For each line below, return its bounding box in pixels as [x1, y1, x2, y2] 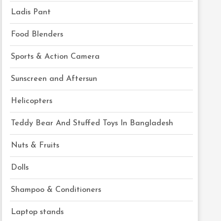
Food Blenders [11, 31, 64, 38]
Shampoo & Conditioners [11, 186, 102, 194]
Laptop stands [11, 208, 64, 216]
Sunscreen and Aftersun [11, 75, 98, 83]
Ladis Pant [11, 8, 51, 16]
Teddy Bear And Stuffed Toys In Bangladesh [11, 119, 174, 127]
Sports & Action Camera [11, 53, 100, 61]
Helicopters [11, 97, 53, 105]
